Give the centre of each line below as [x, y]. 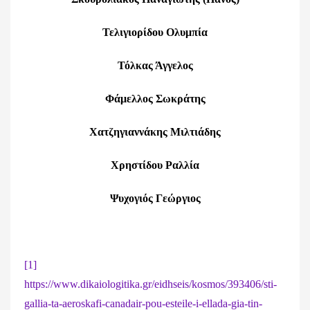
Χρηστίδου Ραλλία [155, 165]
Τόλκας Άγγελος [155, 65]
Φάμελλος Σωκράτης [155, 99]
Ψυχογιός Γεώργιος [155, 198]
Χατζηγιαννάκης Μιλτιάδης [155, 132]
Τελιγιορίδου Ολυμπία [155, 32]
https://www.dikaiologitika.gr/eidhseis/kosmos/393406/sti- [151, 284]
